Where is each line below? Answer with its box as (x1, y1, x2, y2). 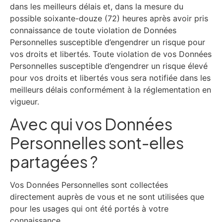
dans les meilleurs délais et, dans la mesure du (10, 1, 183, 11)
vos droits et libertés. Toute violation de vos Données (10, 49, 212, 59)
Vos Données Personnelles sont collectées (10, 180, 168, 190)
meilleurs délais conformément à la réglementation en (10, 84, 211, 95)
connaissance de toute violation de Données (10, 25, 176, 35)
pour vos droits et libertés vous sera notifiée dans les (10, 72, 211, 83)
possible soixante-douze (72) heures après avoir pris (10, 13, 208, 23)
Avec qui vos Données (10, 114, 172, 134)
